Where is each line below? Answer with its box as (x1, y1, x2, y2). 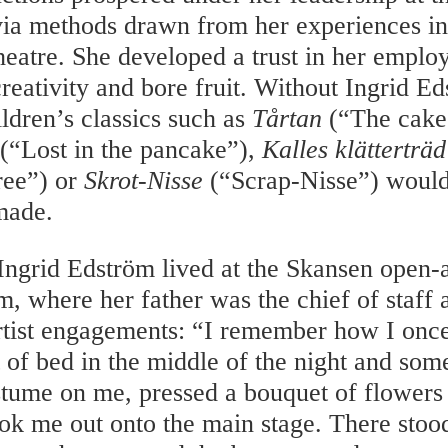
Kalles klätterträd (262, 135, 446, 165)
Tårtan (252, 104, 329, 134)
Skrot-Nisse (84, 166, 203, 196)
